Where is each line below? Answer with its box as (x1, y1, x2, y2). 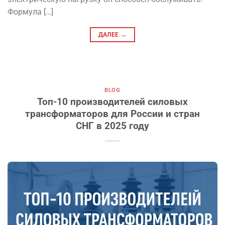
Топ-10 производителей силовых (37, 95, 188, 107)
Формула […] (8, 7, 53, 17)
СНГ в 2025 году (76, 120, 149, 132)
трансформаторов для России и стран (25, 107, 200, 120)
